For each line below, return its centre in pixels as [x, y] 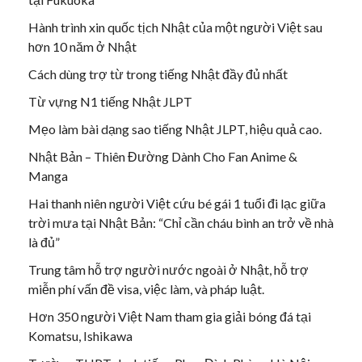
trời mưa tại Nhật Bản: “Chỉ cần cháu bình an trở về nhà [181, 222]
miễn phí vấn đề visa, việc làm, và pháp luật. [146, 288]
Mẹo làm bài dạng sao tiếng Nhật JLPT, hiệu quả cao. [175, 128]
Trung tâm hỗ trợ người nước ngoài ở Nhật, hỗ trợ [168, 269]
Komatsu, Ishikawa [80, 335]
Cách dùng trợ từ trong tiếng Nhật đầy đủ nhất [158, 74]
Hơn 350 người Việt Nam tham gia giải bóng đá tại [170, 316]
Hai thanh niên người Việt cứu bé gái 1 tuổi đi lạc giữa [177, 203]
